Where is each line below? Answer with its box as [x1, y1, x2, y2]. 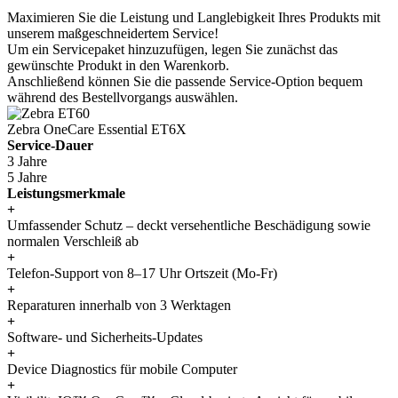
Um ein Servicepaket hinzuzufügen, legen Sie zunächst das [7, 41, 338, 57]
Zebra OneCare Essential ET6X [7, 121, 187, 137]
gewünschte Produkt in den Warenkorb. [7, 57, 229, 73]
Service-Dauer [7, 137, 93, 153]
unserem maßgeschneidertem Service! [7, 25, 219, 41]
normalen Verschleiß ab [7, 233, 139, 249]
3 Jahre [7, 153, 47, 169]
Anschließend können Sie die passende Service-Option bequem [7, 73, 362, 89]
